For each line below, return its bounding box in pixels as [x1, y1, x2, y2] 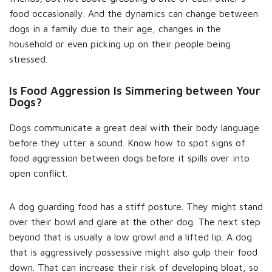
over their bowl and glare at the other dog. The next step [9, 216, 260, 227]
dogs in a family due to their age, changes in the [9, 22, 221, 34]
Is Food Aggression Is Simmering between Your [9, 83, 260, 97]
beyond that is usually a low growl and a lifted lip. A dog [9, 231, 252, 242]
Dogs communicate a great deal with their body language [9, 121, 259, 133]
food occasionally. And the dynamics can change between [9, 7, 258, 19]
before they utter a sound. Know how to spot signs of [9, 137, 245, 148]
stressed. [9, 53, 47, 64]
